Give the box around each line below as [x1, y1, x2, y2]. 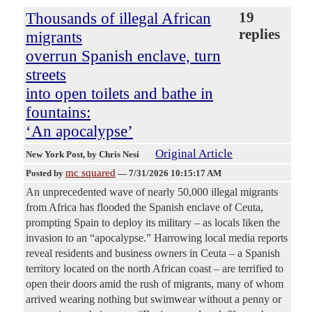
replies [239, 26, 281, 42]
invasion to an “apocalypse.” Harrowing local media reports [26, 232, 288, 244]
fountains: [26, 103, 91, 122]
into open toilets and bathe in [26, 84, 213, 103]
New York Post [26, 149, 83, 160]
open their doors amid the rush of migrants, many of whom [26, 278, 283, 290]
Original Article [155, 147, 233, 161]
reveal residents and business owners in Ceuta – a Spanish [26, 247, 280, 260]
